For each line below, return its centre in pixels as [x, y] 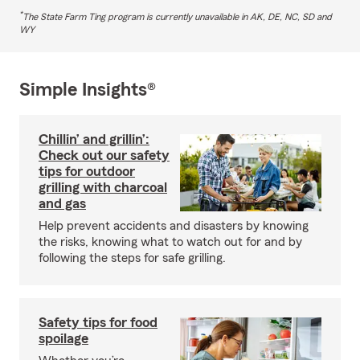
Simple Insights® [88, 90]
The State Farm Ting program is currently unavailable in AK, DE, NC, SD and [177, 16]
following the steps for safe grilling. [132, 258]
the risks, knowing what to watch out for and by [170, 241]
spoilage [63, 338]
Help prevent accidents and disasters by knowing [174, 225]
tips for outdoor [87, 171]
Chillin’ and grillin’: [94, 139]
